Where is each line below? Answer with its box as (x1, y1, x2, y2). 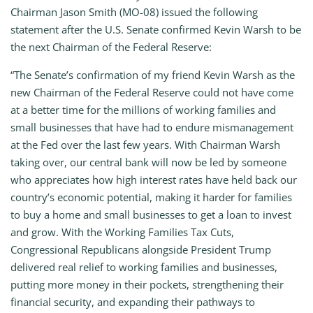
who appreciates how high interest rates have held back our (10, 173, 297, 187)
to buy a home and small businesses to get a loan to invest (10, 208, 291, 222)
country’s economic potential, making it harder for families (10, 190, 292, 205)
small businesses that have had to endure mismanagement (10, 120, 293, 135)
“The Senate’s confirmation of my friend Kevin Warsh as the (10, 68, 295, 82)
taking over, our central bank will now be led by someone (10, 155, 286, 170)
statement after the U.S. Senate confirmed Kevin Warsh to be (10, 22, 301, 37)
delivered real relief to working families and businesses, (10, 260, 277, 275)
